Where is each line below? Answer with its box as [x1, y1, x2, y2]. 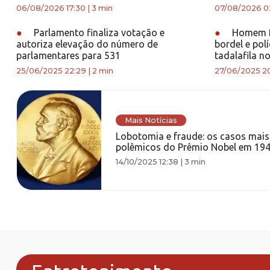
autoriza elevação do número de [16, 39, 158, 49]
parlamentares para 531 [16, 50, 121, 61]
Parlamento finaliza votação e [31, 27, 165, 38]
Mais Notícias [124, 115, 177, 125]
